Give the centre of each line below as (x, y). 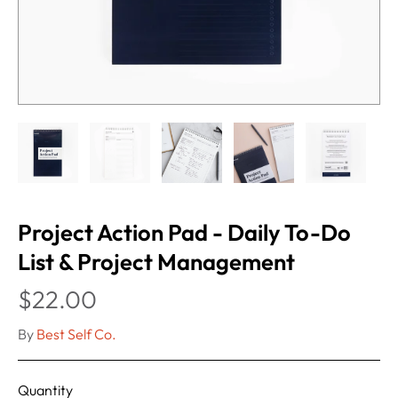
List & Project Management (156, 262)
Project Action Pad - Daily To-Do (184, 233)
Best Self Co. (76, 334)
